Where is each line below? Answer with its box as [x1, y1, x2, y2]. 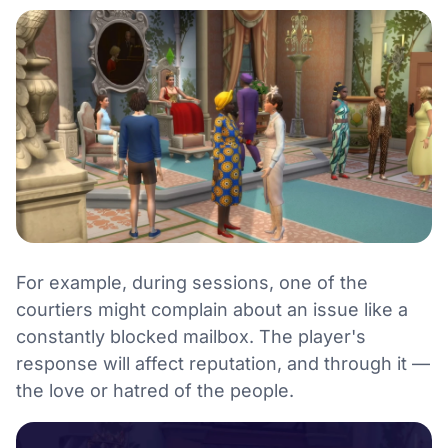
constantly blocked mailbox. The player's [16, 325, 366, 347]
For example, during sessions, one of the [16, 271, 368, 293]
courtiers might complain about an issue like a [16, 298, 408, 320]
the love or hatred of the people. [16, 379, 294, 401]
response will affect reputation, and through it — [16, 352, 430, 374]
